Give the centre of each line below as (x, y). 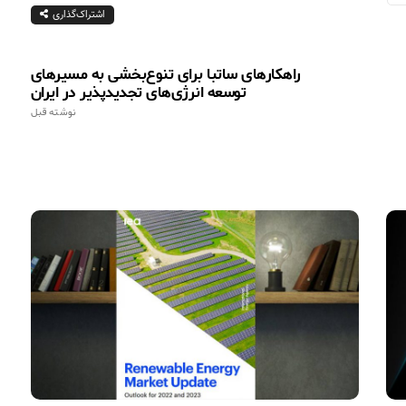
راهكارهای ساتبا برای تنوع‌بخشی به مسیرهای (165, 74)
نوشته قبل (53, 112)
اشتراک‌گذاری (78, 14)
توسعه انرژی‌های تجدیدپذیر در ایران (138, 92)
